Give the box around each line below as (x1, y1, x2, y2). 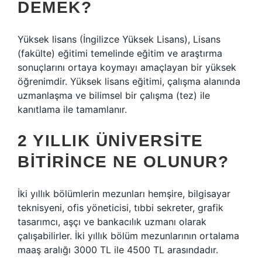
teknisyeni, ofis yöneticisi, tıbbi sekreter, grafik (18, 202, 223, 213)
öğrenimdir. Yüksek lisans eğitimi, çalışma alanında (18, 75, 240, 87)
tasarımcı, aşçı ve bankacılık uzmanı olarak (18, 216, 206, 227)
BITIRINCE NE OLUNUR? (18, 153, 229, 171)
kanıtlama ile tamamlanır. (18, 104, 127, 115)
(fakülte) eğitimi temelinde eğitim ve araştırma (18, 47, 222, 59)
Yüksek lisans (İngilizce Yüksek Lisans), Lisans (18, 33, 220, 45)
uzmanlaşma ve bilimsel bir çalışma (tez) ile (18, 89, 210, 101)
